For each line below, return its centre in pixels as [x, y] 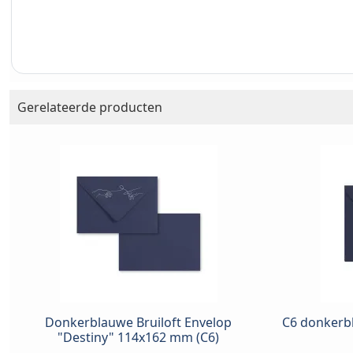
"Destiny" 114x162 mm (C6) [138, 338]
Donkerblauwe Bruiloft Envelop [138, 323]
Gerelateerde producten [90, 108]
